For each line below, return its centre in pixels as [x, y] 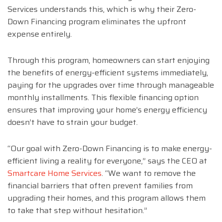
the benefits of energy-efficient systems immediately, [108, 73]
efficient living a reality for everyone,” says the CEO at [107, 161]
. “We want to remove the [149, 173]
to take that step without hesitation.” [77, 211]
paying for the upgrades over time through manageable [111, 85]
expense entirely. [40, 34]
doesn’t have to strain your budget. [73, 122]
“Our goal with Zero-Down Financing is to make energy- [110, 149]
